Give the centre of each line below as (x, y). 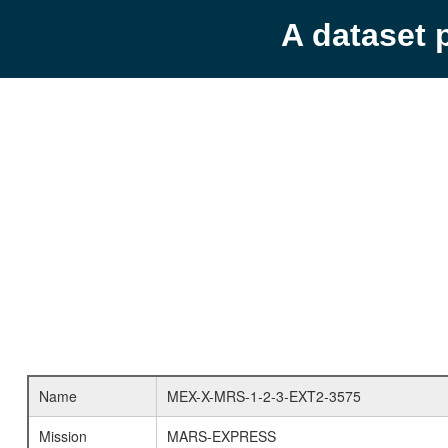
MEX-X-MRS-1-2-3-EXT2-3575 (263, 396)
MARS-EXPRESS (221, 436)
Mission (62, 436)
